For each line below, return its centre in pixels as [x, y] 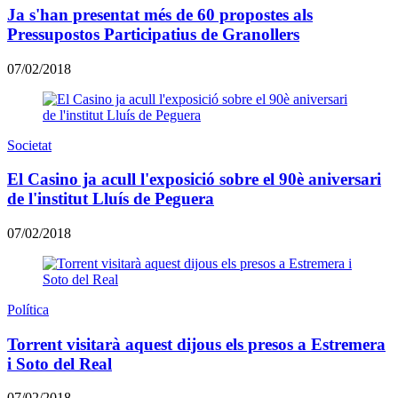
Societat [29, 145]
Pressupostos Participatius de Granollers [153, 34]
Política [28, 309]
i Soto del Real [60, 363]
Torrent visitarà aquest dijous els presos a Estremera [196, 344]
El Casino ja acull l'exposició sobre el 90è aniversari [194, 179]
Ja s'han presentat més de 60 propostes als [160, 14]
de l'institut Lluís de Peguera [111, 199]
